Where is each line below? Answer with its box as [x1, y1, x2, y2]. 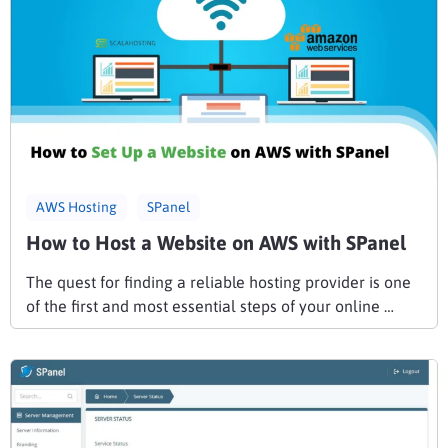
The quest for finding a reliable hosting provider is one [26, 272, 411, 291]
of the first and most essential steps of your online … [26, 296, 394, 315]
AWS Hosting [36, 198, 117, 215]
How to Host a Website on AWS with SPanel [26, 230, 406, 254]
